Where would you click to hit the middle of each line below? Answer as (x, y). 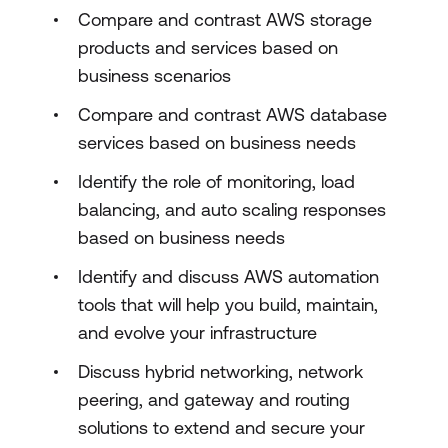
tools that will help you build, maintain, (228, 304)
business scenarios (154, 75)
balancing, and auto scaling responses (232, 209)
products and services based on (208, 47)
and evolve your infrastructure (197, 332)
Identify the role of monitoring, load (216, 181)
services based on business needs (217, 142)
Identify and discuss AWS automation (228, 276)
